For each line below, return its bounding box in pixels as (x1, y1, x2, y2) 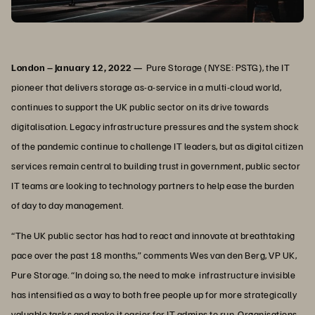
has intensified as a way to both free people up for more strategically (11, 288, 297, 300)
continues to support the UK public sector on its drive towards (11, 100, 269, 112)
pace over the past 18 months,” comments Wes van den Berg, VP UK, (11, 248, 297, 261)
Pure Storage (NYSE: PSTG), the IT (142, 60, 290, 73)
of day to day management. (11, 198, 125, 211)
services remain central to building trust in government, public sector (11, 159, 300, 172)
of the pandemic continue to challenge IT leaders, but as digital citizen (11, 139, 303, 152)
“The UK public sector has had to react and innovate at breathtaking (11, 229, 295, 241)
